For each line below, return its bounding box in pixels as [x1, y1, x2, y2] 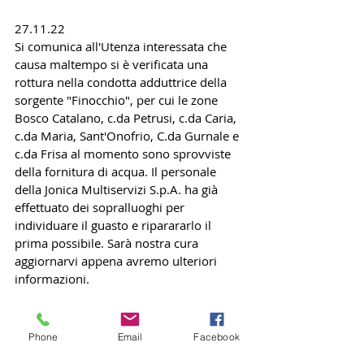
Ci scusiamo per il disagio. [15, 306, 162, 323]
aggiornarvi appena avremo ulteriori [15, 253, 220, 269]
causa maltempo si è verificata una [15, 56, 211, 72]
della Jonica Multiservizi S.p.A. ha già [15, 181, 221, 197]
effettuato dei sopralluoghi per [15, 199, 188, 215]
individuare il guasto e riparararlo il [15, 217, 214, 233]
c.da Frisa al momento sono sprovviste [15, 145, 234, 162]
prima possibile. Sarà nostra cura [15, 235, 201, 251]
